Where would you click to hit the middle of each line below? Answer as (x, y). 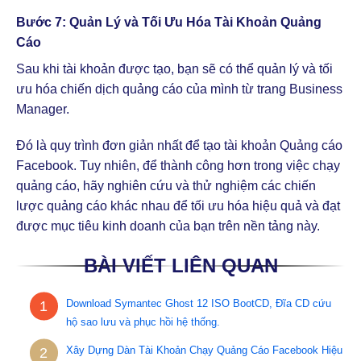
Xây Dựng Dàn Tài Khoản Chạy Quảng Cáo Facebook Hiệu (204, 350)
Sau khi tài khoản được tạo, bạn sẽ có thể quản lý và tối (174, 68)
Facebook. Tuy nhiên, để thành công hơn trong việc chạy (178, 166)
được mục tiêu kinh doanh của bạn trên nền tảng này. (168, 226)
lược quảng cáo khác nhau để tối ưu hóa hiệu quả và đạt (178, 206)
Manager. (43, 109)
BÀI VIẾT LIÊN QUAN (180, 266)
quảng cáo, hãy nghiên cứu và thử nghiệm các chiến (166, 186)
